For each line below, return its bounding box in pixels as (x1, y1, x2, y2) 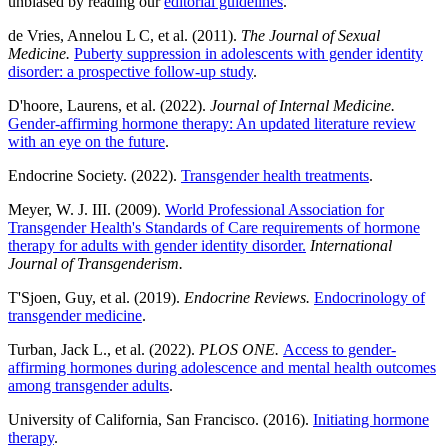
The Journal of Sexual (241, 27, 380, 45)
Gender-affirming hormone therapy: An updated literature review (8, 115, 416, 133)
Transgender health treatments (181, 167, 369, 185)
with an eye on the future (8, 133, 165, 151)
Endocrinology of (314, 289, 425, 307)
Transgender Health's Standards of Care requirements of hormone (8, 219, 420, 237)
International (310, 237, 392, 255)
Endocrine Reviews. (184, 289, 314, 307)
